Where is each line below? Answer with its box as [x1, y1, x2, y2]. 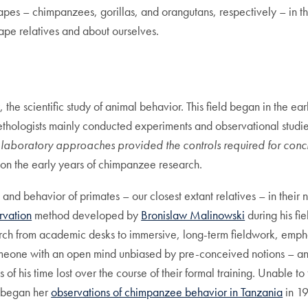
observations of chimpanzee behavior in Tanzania [51, 284, 283, 300]
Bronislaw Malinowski [141, 207, 245, 223]
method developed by [32, 207, 142, 223]
